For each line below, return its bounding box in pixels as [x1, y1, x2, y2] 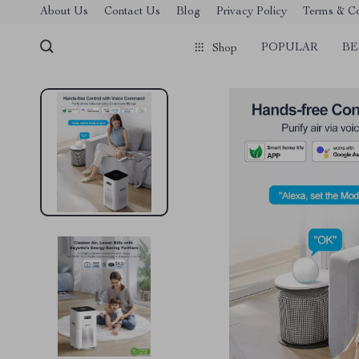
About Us [40, 6, 88, 18]
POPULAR [261, 42, 318, 54]
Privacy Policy [216, 6, 287, 18]
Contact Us [104, 6, 160, 18]
